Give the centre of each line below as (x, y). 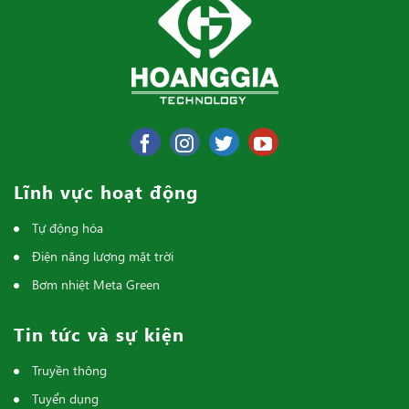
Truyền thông (69, 370)
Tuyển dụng (65, 398)
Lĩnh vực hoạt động (106, 190)
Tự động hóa (68, 227)
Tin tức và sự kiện (99, 333)
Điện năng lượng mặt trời (103, 256)
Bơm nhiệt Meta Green (96, 284)
